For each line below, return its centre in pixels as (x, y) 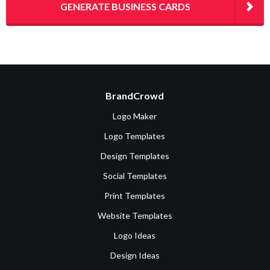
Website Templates (135, 216)
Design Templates (135, 156)
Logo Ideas (135, 236)
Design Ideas (135, 256)
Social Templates (135, 176)
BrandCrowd (135, 96)
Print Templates (135, 196)
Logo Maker (135, 116)
